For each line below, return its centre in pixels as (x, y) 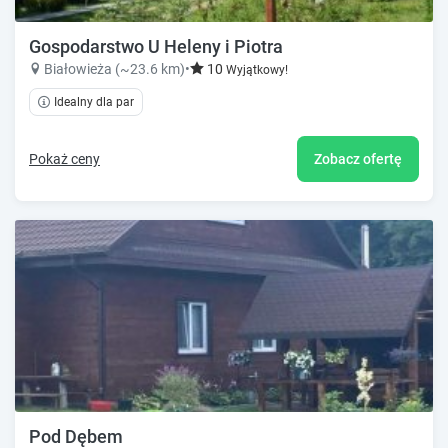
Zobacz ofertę (358, 158)
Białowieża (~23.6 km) (114, 68)
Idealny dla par (94, 101)
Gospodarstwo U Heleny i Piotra (156, 46)
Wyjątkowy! (257, 69)
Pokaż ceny (64, 158)
